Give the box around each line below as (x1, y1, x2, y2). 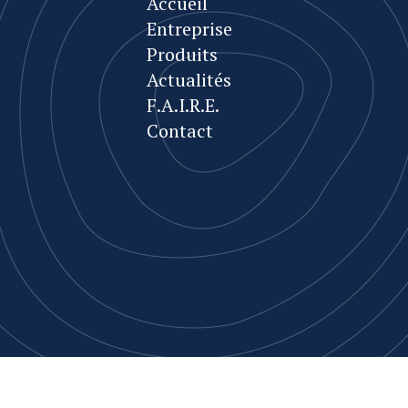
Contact (147, 118, 213, 143)
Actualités (147, 67, 231, 92)
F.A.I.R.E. (147, 93, 219, 117)
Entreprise (147, 16, 232, 41)
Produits (147, 42, 218, 66)
